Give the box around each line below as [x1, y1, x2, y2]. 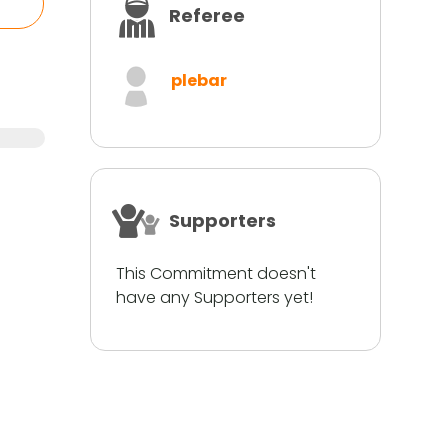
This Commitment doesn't [115, 262, 316, 285]
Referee [168, 3, 245, 28]
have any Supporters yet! [115, 286, 313, 309]
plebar [170, 69, 227, 93]
